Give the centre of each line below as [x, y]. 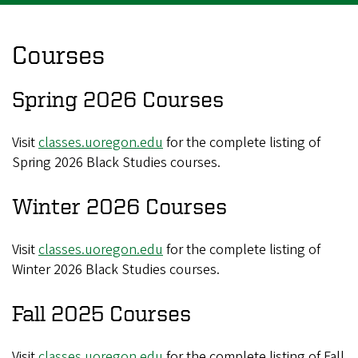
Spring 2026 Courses [118, 98]
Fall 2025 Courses [101, 312]
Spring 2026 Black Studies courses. [116, 162]
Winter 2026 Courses [119, 205]
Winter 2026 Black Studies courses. [116, 269]
